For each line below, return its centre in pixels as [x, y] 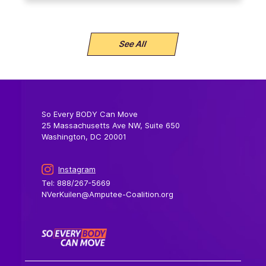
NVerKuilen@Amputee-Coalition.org [108, 194]
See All [133, 44]
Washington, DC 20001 [84, 136]
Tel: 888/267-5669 [76, 183]
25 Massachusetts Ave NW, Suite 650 [111, 125]
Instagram [77, 169]
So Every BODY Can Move [90, 114]
